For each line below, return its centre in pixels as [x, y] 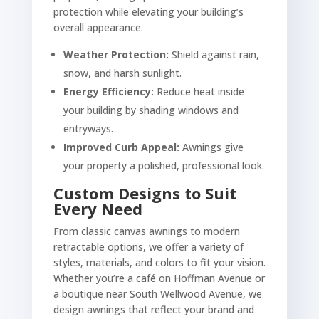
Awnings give [211, 147]
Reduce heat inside [199, 92]
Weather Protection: [116, 55]
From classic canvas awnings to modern [146, 231]
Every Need [98, 209]
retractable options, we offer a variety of [148, 247]
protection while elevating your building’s [148, 12]
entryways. [88, 129]
